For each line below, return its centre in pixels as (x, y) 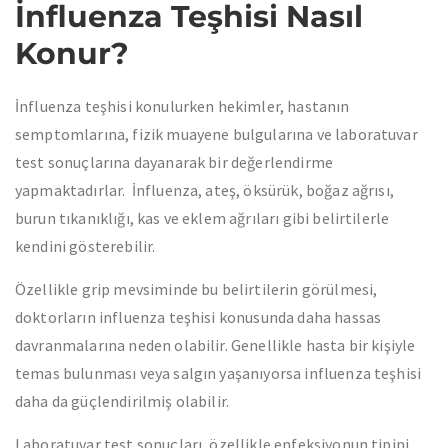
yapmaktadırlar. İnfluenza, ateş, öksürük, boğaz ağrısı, (204, 190)
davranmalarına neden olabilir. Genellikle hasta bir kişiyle (215, 345)
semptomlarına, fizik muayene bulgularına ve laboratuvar (216, 134)
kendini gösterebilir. (85, 246)
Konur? (72, 53)
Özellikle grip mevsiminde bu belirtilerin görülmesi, (196, 289)
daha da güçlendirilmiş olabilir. (122, 401)
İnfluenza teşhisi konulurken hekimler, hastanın (182, 106)
